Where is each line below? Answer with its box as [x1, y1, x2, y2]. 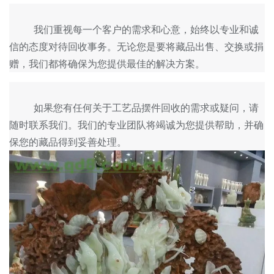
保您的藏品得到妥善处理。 [9, 136, 127, 148]
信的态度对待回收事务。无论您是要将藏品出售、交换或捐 [9, 40, 264, 53]
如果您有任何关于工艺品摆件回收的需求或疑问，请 [9, 102, 34, 114]
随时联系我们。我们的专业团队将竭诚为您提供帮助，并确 [9, 119, 264, 131]
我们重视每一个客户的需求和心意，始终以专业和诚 [9, 23, 34, 35]
